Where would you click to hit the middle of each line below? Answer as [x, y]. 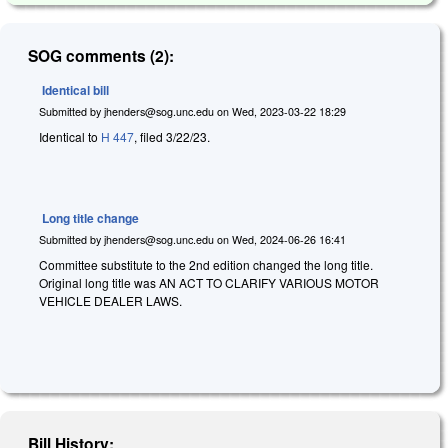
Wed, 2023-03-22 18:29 [289, 111]
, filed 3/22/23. [172, 137]
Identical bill [75, 89]
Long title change [90, 217]
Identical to [70, 137]
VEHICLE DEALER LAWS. [110, 301]
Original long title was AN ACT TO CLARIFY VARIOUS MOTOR [209, 283]
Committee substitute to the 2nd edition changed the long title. [206, 265]
